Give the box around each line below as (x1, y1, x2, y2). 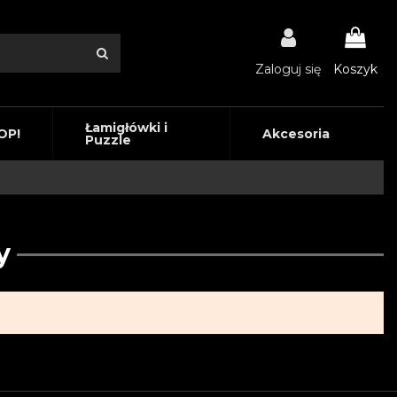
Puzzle (84, 132, 131, 148)
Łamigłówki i (84, 120, 167, 136)
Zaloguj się (255, 60, 321, 77)
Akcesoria (261, 126, 330, 142)
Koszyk (333, 60, 378, 77)
